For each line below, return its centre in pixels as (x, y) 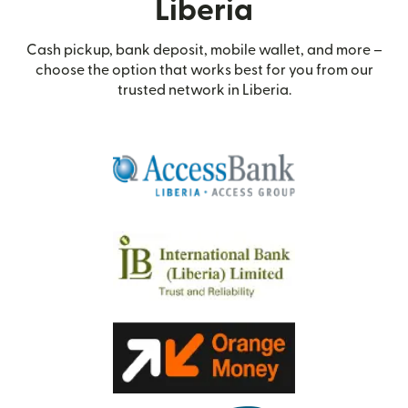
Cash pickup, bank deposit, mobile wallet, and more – (204, 51)
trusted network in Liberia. (204, 91)
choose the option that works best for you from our (204, 71)
